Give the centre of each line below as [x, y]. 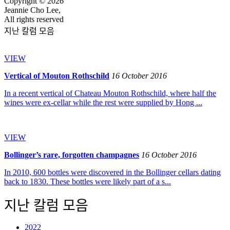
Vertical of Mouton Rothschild [57, 76]
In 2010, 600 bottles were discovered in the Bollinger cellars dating [112, 172]
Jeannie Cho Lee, [32, 10]
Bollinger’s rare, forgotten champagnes [72, 155]
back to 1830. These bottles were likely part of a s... [88, 181]
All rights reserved [34, 19]
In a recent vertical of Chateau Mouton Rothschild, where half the [110, 93]
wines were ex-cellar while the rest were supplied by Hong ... [103, 102]
